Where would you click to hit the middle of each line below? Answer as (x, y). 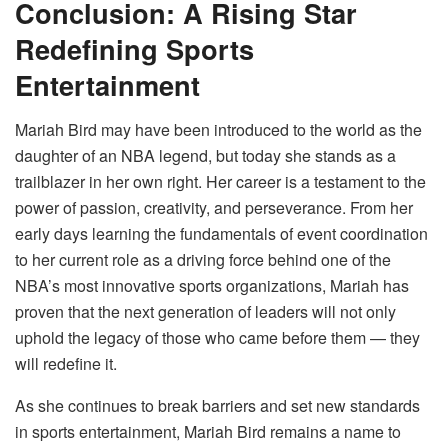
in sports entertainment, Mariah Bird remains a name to (208, 432)
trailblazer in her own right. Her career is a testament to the (220, 182)
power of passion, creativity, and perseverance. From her (214, 208)
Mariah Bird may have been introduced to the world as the (218, 130)
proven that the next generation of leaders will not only (205, 312)
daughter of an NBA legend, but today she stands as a (205, 156)
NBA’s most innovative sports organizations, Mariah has (212, 286)
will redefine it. (66, 364)
